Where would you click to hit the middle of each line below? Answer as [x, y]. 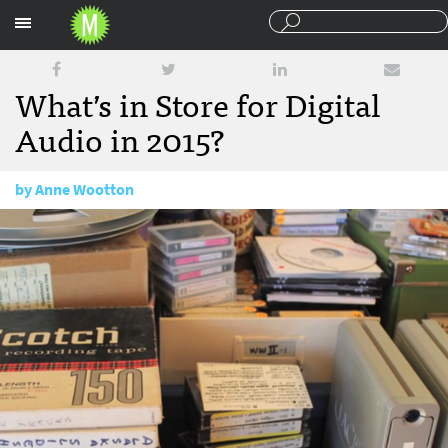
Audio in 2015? [120, 138]
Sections [336, 18]
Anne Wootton [84, 189]
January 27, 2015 [99, 227]
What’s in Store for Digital [197, 103]
